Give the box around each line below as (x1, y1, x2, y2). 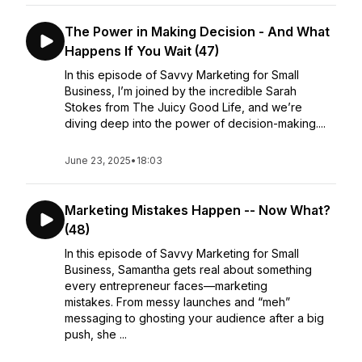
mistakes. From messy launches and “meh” (65, 295, 290, 309)
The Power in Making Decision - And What (65, 23, 330, 40)
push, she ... (65, 327, 127, 341)
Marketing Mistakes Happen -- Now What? (65, 202, 330, 218)
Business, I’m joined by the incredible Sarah (65, 84, 297, 98)
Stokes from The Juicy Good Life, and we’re (65, 100, 302, 114)
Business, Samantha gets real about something (65, 263, 312, 276)
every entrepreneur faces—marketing (65, 279, 267, 293)
